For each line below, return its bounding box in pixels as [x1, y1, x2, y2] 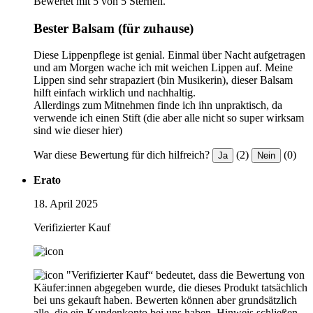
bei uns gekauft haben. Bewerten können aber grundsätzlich [34, 294, 297, 307]
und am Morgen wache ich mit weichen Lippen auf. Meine [34, 61, 293, 74]
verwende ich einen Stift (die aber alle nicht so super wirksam [34, 112, 304, 124]
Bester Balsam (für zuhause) [34, 20, 194, 36]
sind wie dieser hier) [34, 124, 122, 137]
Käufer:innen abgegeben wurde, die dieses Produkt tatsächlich [34, 282, 307, 294]
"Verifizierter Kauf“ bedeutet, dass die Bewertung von [66, 269, 305, 282]
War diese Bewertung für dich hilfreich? [34, 149, 210, 161]
